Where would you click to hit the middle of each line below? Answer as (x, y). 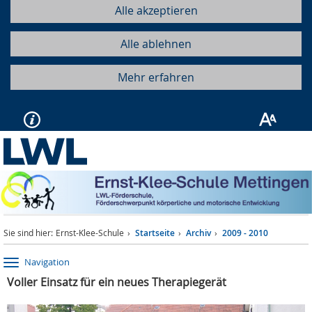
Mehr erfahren (156, 77)
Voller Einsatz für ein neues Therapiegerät (117, 282)
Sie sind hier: (28, 233)
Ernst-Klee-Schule (90, 233)
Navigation (47, 262)
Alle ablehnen (156, 44)
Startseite (155, 233)
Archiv (198, 233)
